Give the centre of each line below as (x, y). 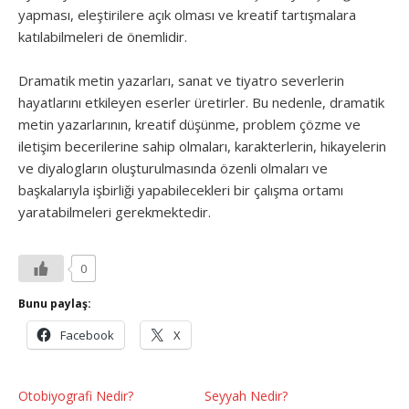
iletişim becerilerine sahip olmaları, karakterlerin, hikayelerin (202, 146)
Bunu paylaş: (55, 304)
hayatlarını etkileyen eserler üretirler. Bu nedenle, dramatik (201, 102)
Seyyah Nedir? (246, 396)
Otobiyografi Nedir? (76, 396)
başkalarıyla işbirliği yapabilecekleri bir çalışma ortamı (181, 190)
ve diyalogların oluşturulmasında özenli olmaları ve (173, 168)
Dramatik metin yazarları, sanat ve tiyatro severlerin (181, 80)
